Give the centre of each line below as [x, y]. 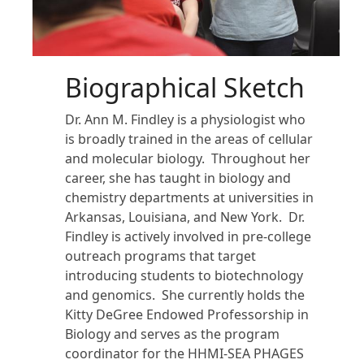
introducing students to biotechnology [184, 275]
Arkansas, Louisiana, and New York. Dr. [185, 217]
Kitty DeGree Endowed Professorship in [187, 314]
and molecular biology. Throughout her [188, 158]
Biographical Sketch [185, 87]
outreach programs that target [160, 256]
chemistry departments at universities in [189, 197]
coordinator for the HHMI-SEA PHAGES [184, 353]
